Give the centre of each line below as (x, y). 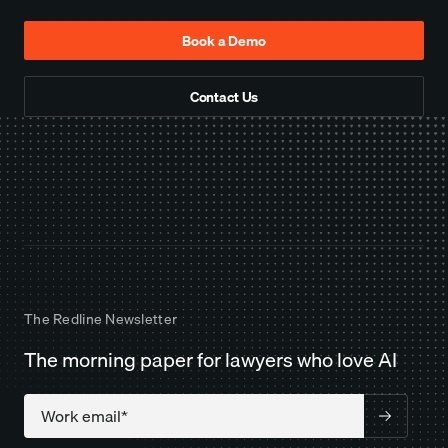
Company (399, 403)
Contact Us (224, 96)
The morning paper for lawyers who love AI (210, 359)
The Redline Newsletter (101, 319)
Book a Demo (224, 40)
